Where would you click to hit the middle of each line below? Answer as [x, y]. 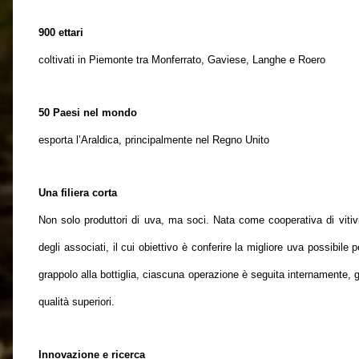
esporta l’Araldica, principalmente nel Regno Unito [154, 140]
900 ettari [61, 32]
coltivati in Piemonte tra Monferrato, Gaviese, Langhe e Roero [182, 60]
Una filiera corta [78, 193]
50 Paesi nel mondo [88, 113]
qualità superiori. [77, 302]
